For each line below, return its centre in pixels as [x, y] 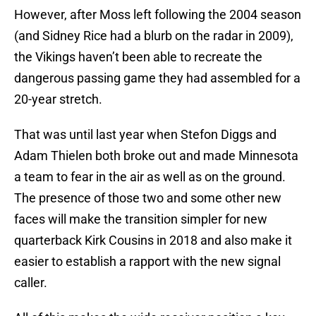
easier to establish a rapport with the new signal [147, 262]
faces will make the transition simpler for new [141, 219]
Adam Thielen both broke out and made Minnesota [156, 156]
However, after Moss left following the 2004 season [158, 15]
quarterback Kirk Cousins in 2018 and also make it [153, 241]
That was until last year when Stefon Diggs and [145, 135]
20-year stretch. [58, 99]
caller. [31, 283]
